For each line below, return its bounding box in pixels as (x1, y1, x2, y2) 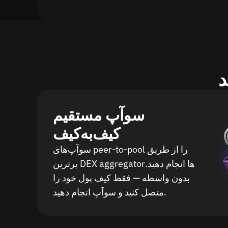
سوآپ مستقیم (53, 105, 145, 125)
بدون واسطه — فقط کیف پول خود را (53, 172, 190, 184)
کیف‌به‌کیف (53, 123, 120, 143)
